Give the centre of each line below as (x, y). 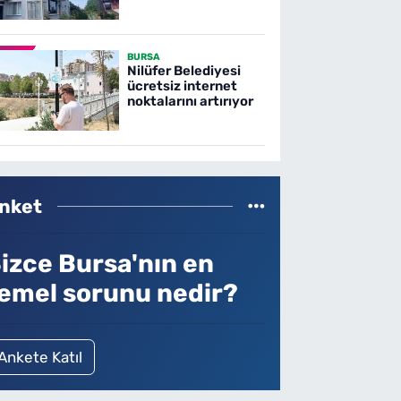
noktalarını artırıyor (190, 102)
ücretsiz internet (182, 86)
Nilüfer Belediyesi (183, 71)
